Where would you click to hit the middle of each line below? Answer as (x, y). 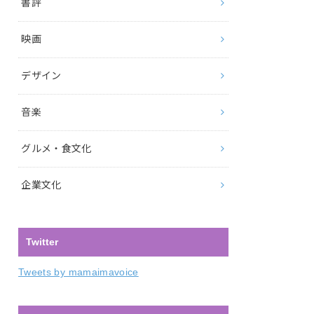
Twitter (42, 241)
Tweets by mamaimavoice (78, 272)
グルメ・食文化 (56, 148)
